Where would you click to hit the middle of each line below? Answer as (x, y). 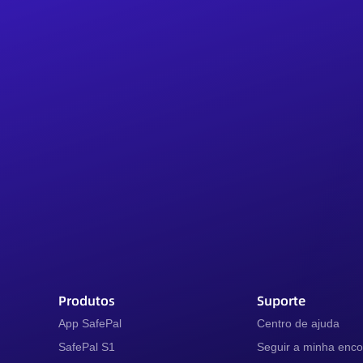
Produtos (87, 301)
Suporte (281, 301)
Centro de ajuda (298, 324)
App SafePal (90, 324)
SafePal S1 (87, 347)
